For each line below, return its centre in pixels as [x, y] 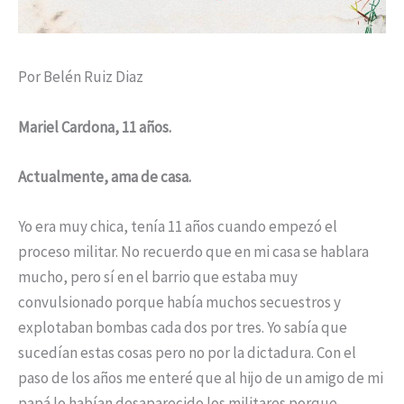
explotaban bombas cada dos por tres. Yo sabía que [183, 328]
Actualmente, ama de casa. [105, 176]
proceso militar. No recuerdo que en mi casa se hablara [193, 252]
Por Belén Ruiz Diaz [81, 77]
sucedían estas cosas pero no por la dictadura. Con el [187, 353]
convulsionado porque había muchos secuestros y [179, 303]
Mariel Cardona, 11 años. [95, 127]
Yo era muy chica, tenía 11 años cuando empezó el [178, 227]
